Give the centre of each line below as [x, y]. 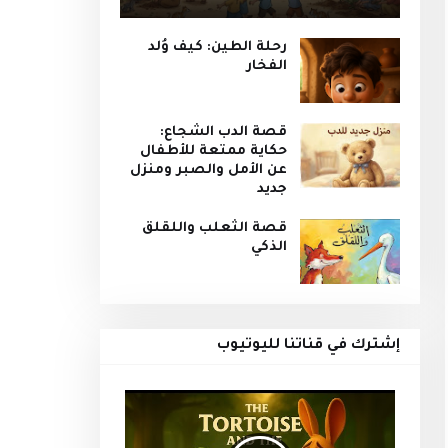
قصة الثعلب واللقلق [214, 228]
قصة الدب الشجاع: [223, 132]
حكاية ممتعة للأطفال [213, 151]
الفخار [266, 66]
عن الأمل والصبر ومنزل [208, 170]
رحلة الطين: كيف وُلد [217, 47]
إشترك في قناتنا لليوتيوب [308, 346]
